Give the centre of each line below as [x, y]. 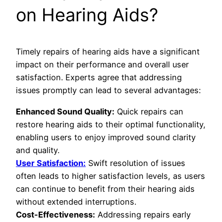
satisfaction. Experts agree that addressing [99, 78]
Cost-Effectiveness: [55, 214]
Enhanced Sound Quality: [65, 111]
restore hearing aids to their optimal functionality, [111, 124]
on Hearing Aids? [87, 15]
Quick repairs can [149, 111]
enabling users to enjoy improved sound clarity [106, 137]
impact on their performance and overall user [102, 65]
